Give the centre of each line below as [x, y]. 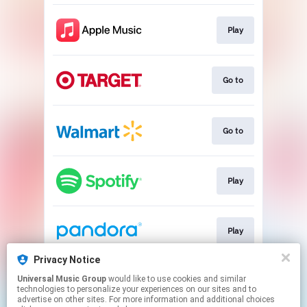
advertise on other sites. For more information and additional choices [146, 299]
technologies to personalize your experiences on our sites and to [137, 289]
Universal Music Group [62, 279]
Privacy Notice [67, 260]
